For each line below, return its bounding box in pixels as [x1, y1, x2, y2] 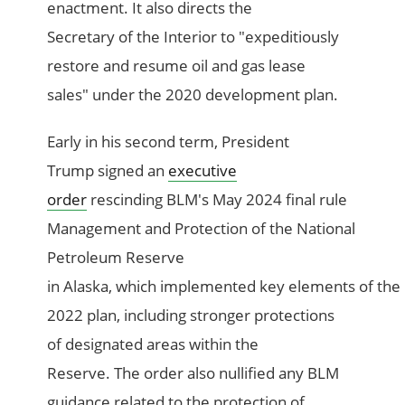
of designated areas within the [47, 334, 259, 355]
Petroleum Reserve [47, 247, 185, 268]
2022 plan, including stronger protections [47, 305, 335, 326]
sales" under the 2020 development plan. [47, 84, 343, 106]
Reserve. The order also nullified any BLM [47, 363, 340, 384]
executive [168, 160, 238, 182]
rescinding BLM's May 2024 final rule [87, 189, 348, 211]
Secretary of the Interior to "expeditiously [47, 26, 340, 48]
